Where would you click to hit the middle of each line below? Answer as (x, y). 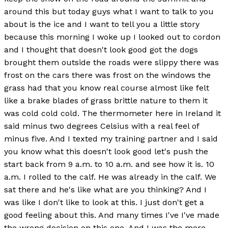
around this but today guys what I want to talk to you (109, 11)
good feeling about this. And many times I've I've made (112, 215)
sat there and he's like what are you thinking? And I (105, 189)
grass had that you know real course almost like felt (107, 88)
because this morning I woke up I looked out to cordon (112, 37)
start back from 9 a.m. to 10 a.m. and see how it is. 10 (109, 164)
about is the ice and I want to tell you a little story (102, 24)
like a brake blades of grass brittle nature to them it (106, 100)
